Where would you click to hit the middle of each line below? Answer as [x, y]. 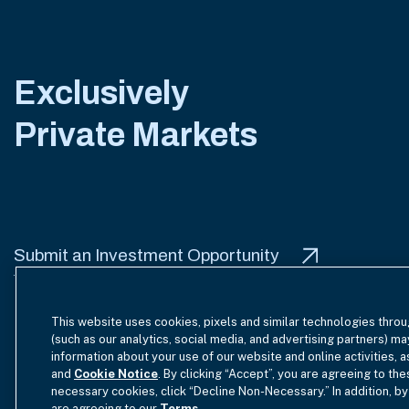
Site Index [150, 374]
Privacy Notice [248, 374]
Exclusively [101, 93]
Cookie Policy [357, 374]
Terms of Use [57, 374]
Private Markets [136, 135]
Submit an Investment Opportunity [147, 255]
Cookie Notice [116, 374]
